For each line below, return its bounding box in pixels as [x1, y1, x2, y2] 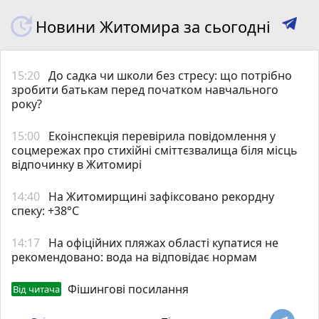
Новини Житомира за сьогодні [36, 15, 271, 37]
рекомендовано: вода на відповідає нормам [11, 249, 257, 265]
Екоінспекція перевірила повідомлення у [48, 127, 276, 144]
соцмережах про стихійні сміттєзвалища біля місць [11, 142, 298, 158]
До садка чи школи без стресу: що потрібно [48, 67, 292, 83]
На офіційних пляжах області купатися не [48, 234, 278, 251]
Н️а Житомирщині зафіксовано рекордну [48, 188, 274, 204]
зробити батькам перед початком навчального [11, 81, 278, 98]
